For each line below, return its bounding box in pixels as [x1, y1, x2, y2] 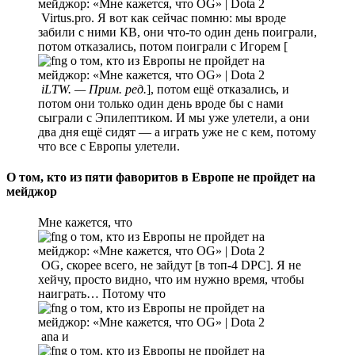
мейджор [6, 185, 57, 199]
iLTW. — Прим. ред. [41, 82, 147, 96]
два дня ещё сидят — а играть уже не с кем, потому [38, 124, 316, 139]
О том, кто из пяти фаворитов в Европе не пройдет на [6, 170, 315, 185]
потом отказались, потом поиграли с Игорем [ [38, 39, 288, 53]
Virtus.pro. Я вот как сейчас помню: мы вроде [38, 10, 286, 25]
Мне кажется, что [38, 216, 132, 230]
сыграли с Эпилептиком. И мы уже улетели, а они [38, 110, 310, 124]
